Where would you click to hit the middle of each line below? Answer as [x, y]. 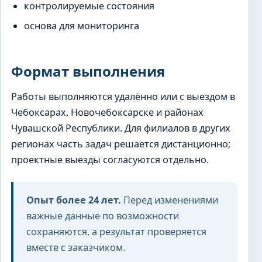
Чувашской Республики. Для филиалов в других [121, 128]
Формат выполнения [88, 71]
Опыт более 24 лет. [74, 200]
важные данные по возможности [103, 216]
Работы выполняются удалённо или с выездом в [123, 96]
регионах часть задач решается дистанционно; [121, 144]
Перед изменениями [170, 200]
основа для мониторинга [82, 25]
